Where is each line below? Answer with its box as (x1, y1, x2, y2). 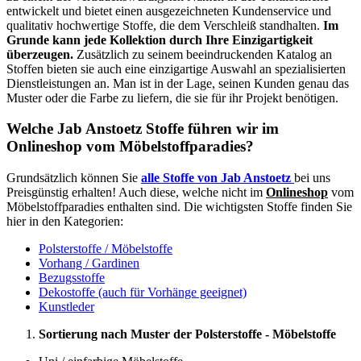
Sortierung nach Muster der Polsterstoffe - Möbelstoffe (39, 327, 336, 342)
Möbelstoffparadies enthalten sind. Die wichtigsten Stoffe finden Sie (6, 200, 352, 214)
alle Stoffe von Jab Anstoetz (141, 171, 291, 185)
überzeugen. (6, 47, 73, 61)
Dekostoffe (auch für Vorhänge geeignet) (39, 285, 247, 300)
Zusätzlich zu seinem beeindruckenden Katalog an (73, 47, 332, 61)
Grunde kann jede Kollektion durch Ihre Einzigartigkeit (6, 32, 313, 47)
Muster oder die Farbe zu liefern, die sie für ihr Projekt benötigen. (6, 90, 338, 105)
